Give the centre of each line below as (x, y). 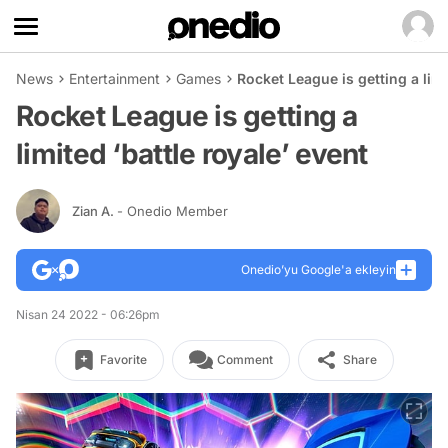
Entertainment (114, 78)
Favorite (123, 359)
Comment (244, 359)
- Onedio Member (172, 210)
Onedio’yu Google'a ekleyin (318, 269)
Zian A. (94, 210)
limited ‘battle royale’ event (192, 154)
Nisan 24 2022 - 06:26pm (88, 314)
